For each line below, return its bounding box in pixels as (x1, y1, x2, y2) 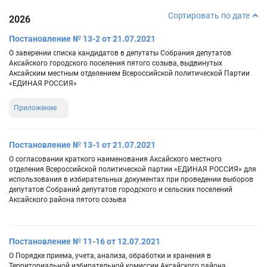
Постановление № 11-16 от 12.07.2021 (9, 237, 160, 247)
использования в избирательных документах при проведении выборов (9, 175, 253, 184)
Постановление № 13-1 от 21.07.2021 (9, 140, 156, 150)
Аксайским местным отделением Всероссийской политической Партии (9, 69, 250, 78)
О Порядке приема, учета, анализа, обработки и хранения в (9, 252, 211, 260)
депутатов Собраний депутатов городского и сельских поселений (9, 185, 232, 194)
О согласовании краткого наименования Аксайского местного (9, 155, 222, 164)
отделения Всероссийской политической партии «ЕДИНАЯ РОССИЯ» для (9, 165, 256, 174)
